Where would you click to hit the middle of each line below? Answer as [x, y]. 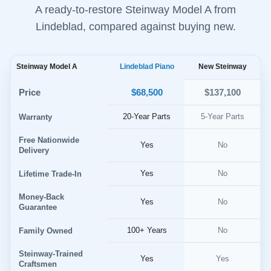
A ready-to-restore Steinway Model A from [135, 9]
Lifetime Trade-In [50, 174]
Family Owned [45, 231]
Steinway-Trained [51, 254]
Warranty [35, 117]
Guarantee [38, 208]
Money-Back [41, 198]
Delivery [34, 151]
